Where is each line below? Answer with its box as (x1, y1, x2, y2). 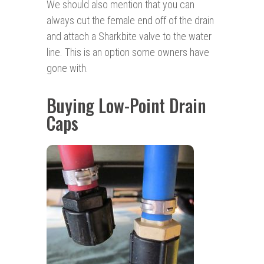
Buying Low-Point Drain (47, 92, 206, 119)
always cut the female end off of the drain (47, 14, 214, 27)
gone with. (47, 62, 88, 75)
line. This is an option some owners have (47, 46, 209, 59)
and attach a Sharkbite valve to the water (47, 30, 212, 43)
